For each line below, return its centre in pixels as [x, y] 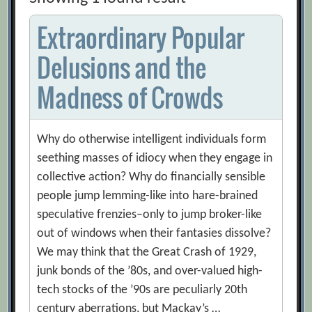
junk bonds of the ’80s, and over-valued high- [150, 272]
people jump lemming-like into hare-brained [148, 196]
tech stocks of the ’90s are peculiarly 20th [142, 290]
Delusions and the [122, 68]
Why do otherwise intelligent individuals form [152, 140]
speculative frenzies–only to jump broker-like [150, 215]
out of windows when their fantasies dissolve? [154, 234]
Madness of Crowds [130, 97]
